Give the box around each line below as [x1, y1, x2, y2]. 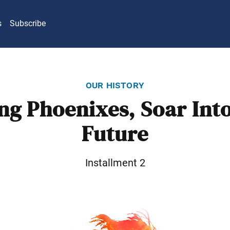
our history [86, 78, 144, 91]
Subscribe [10, 18, 46, 29]
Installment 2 [85, 156, 145, 169]
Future [82, 121, 148, 147]
